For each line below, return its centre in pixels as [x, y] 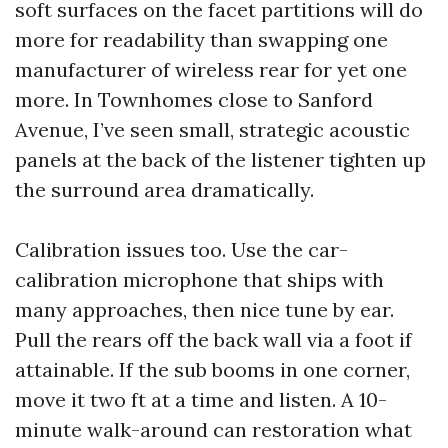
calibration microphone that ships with [199, 279]
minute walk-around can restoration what [213, 429]
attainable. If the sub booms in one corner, [212, 369]
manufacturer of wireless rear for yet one [211, 69]
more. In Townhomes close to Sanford [194, 99]
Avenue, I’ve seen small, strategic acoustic [212, 129]
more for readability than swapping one [201, 39]
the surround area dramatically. [164, 189]
